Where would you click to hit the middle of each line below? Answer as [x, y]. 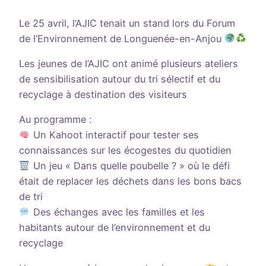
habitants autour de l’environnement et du [115, 228]
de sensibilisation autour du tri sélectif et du [120, 79]
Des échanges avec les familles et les [117, 212]
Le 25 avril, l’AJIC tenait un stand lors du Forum [127, 23]
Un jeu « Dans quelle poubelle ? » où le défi [130, 166]
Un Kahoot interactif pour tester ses [114, 135]
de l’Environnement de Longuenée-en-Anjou [122, 38]
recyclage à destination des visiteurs [103, 94]
